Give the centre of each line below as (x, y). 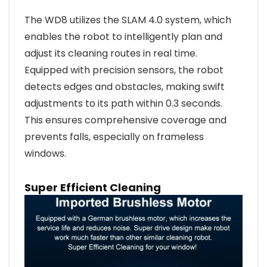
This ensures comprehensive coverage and (125, 120)
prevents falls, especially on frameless (114, 136)
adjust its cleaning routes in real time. (111, 53)
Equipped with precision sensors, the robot (124, 70)
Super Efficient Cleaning (93, 187)
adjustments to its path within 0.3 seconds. (123, 103)
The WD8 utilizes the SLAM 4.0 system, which (128, 20)
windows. (45, 153)
